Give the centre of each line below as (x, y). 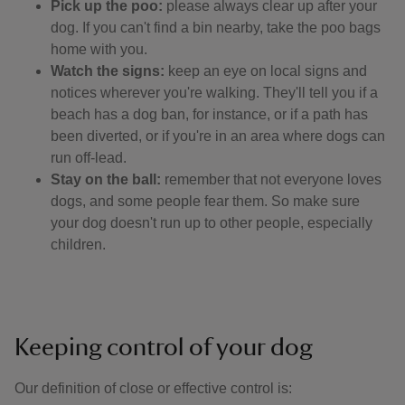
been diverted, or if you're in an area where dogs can (218, 136)
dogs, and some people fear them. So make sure (205, 201)
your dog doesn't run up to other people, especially (212, 223)
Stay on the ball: (106, 179)
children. (78, 245)
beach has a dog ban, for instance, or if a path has (209, 114)
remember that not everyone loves (271, 179)
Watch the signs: (108, 71)
